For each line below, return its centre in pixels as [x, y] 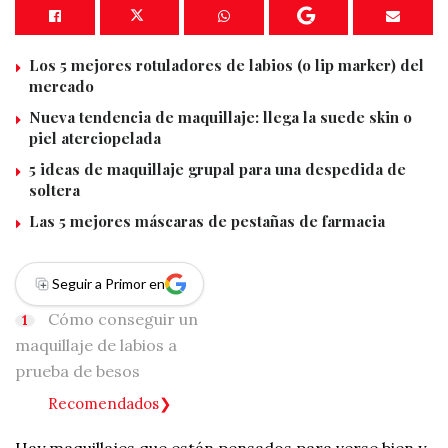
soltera [54, 189]
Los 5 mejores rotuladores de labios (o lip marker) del [226, 64]
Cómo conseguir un [123, 318]
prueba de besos [77, 370]
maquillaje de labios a [96, 344]
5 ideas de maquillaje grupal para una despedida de [217, 168]
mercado [61, 85]
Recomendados [103, 403]
